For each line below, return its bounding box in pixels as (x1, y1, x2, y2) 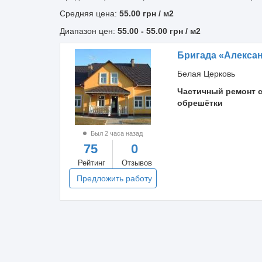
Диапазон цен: (60, 26, 118, 36)
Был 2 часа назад (88, 130, 143, 137)
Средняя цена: (60, 9, 119, 18)
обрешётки (177, 98, 223, 108)
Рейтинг (77, 158, 105, 167)
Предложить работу (76, 174, 152, 183)
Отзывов (121, 158, 152, 167)
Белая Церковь (177, 69, 235, 78)
